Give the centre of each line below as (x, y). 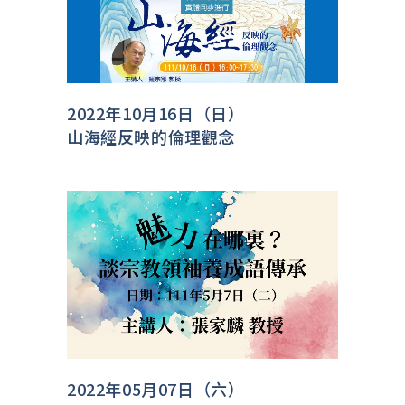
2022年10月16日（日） (156, 113)
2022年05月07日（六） (156, 389)
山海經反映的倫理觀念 (151, 137)
